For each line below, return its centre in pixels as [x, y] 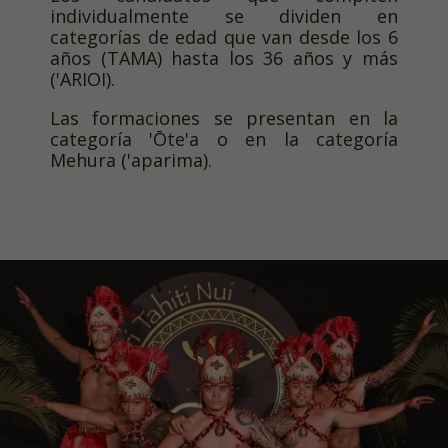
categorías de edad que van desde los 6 [224, 37]
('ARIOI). [82, 79]
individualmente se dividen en [224, 16]
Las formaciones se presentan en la [224, 118]
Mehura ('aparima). [131, 160]
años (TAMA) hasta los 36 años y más [224, 58]
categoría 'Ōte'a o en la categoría [224, 139]
